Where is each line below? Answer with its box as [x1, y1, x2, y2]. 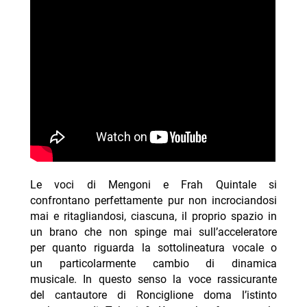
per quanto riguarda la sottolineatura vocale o [29, 241, 278, 254]
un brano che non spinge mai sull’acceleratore [29, 225, 278, 238]
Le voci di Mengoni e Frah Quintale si [29, 178, 278, 191]
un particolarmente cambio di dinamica [29, 257, 278, 270]
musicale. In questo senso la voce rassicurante [29, 273, 278, 286]
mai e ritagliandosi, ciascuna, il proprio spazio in [29, 210, 278, 223]
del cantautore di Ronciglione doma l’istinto [29, 288, 278, 302]
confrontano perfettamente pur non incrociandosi [29, 194, 278, 207]
